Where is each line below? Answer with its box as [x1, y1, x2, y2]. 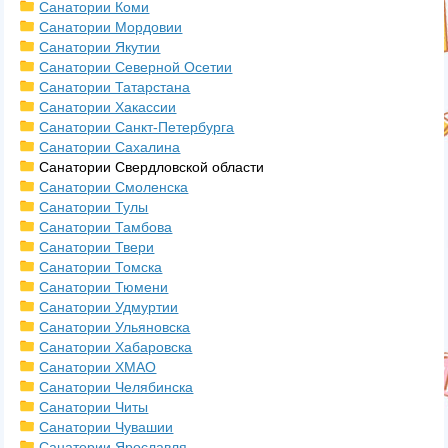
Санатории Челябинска [39, 379, 194, 395]
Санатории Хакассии [39, 99, 177, 115]
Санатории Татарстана [39, 79, 191, 95]
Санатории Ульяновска [39, 319, 191, 335]
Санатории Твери [39, 239, 155, 255]
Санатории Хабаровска [39, 339, 193, 355]
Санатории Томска [39, 259, 163, 275]
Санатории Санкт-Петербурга [39, 119, 235, 135]
